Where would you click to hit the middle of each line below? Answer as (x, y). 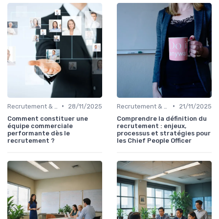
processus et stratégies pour (164, 133)
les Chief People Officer (154, 140)
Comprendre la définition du (162, 118)
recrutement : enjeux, (152, 126)
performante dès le (39, 133)
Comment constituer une (48, 118)
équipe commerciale (40, 126)
